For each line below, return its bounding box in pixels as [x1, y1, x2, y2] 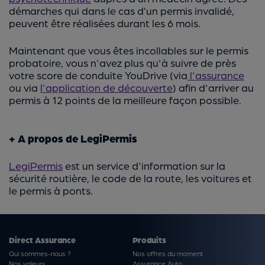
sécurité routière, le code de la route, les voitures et [9, 172, 252, 185]
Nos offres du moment [132, 249, 203, 258]
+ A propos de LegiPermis [9, 132, 137, 145]
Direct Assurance [9, 235, 76, 245]
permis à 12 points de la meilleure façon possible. [9, 93, 241, 106]
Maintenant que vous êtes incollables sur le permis [9, 44, 248, 57]
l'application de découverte [40, 81, 173, 94]
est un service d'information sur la [63, 159, 225, 172]
